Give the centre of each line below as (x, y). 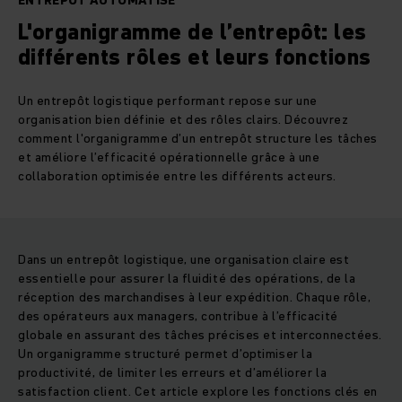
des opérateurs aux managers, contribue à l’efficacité (178, 316)
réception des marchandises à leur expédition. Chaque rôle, (195, 297)
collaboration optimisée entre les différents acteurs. (177, 176)
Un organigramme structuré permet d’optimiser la (166, 354)
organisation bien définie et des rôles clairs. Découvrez (184, 120)
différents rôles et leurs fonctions (195, 57)
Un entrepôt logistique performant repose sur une (168, 101)
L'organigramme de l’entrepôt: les (192, 32)
